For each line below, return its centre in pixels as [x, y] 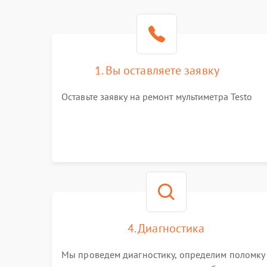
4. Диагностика [166, 228]
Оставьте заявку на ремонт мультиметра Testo [157, 97]
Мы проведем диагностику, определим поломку [163, 254]
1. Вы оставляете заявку [157, 70]
